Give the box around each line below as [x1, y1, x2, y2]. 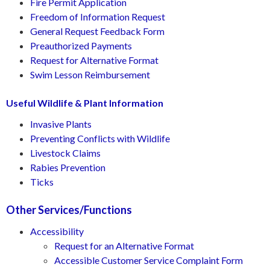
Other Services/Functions [6, 203, 132, 216]
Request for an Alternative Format [54, 240, 194, 251]
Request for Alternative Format [30, 54, 159, 66]
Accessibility [30, 225, 84, 237]
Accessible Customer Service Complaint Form [54, 254, 243, 266]
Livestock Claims [30, 147, 101, 159]
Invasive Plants [30, 118, 92, 130]
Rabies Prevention [30, 162, 105, 173]
